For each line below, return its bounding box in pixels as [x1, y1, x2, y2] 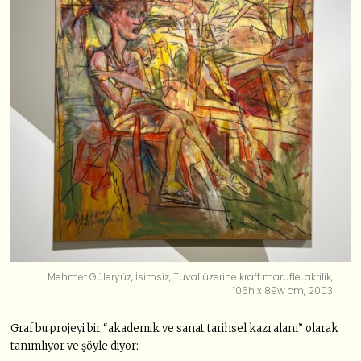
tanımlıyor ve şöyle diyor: [10, 338, 139, 353]
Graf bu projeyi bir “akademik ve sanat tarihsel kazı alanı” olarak [10, 321, 339, 335]
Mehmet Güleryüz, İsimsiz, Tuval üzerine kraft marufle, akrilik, [48, 269, 334, 284]
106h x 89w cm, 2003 [233, 283, 334, 297]
